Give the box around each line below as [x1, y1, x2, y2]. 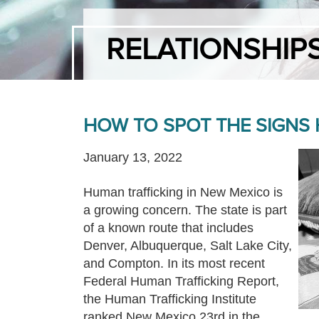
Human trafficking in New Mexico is [83, 185, 283, 199]
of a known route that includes [83, 221, 253, 235]
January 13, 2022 [83, 150, 182, 164]
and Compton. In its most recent [83, 256, 265, 271]
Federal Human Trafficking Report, [83, 274, 279, 288]
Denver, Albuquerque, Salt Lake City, [83, 239, 292, 253]
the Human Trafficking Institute [83, 292, 256, 306]
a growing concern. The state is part [83, 203, 287, 217]
